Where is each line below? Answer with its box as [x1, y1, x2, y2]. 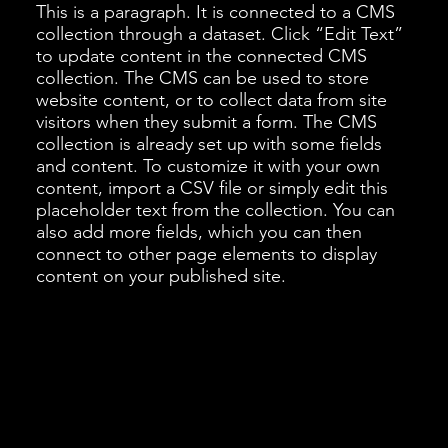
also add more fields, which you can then [35, 220, 362, 243]
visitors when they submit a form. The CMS [35, 110, 377, 133]
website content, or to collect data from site [35, 88, 387, 111]
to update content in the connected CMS [35, 44, 367, 67]
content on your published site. [35, 264, 286, 287]
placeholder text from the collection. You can [35, 198, 395, 221]
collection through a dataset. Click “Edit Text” [35, 22, 403, 45]
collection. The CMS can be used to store [35, 66, 369, 89]
